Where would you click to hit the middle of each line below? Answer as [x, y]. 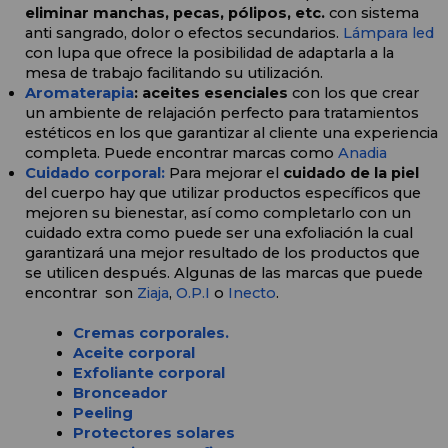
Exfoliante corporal [149, 373]
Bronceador [120, 393]
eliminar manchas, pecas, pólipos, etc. [177, 13]
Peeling [103, 413]
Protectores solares [154, 433]
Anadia [362, 153]
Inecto [252, 293]
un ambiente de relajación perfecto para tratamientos [222, 113]
